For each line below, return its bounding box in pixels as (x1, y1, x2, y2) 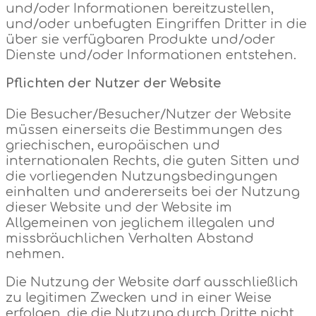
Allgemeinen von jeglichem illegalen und (6, 215, 275, 230)
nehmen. (6, 246, 64, 261)
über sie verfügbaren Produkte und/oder (6, 32, 275, 47)
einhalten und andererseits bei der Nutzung (6, 184, 300, 199)
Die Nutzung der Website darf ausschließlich (6, 274, 298, 289)
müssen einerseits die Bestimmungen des (6, 122, 282, 137)
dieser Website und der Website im (6, 200, 232, 214)
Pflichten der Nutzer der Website (6, 75, 221, 90)
